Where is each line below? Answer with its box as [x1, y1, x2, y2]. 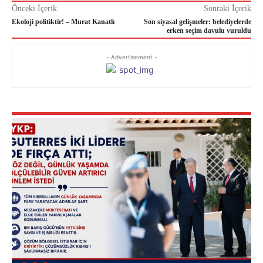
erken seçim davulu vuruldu [166, 26, 251, 35]
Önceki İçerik [12, 4, 57, 14]
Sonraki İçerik [203, 4, 251, 14]
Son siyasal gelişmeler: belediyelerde [143, 18, 251, 26]
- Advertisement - [106, 53, 157, 61]
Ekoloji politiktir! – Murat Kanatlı [12, 18, 114, 26]
